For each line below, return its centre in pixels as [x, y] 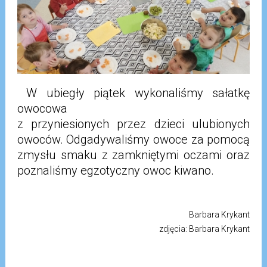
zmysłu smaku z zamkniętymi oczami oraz [133, 155]
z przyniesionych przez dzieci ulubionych [133, 124]
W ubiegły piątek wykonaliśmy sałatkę [133, 93]
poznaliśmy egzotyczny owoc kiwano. [115, 171]
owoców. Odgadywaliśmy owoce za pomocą [133, 140]
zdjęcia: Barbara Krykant [205, 229]
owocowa [42, 109]
